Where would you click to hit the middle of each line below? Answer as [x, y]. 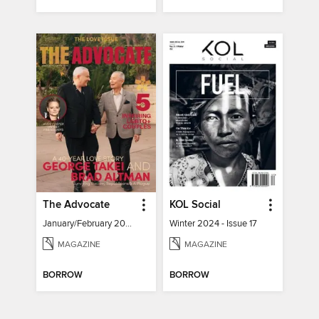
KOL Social [195, 205]
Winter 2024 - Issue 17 [213, 224]
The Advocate [77, 205]
